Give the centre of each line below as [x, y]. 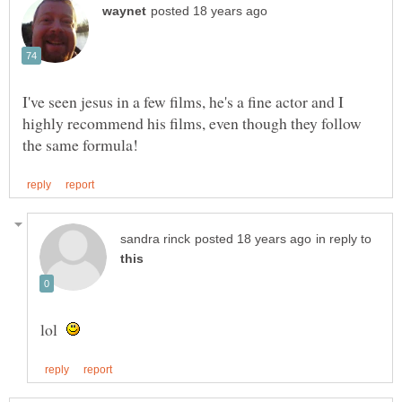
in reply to [344, 240]
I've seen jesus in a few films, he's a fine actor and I [183, 101]
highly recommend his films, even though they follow [192, 122]
